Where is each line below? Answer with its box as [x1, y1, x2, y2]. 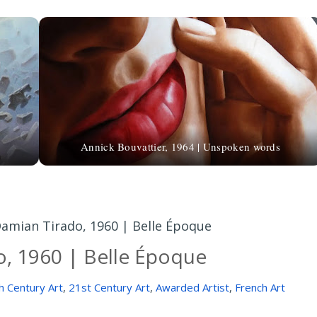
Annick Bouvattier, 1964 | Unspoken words [81, 139, 280, 154]
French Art [234, 280, 285, 294]
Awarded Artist [155, 280, 229, 294]
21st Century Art [68, 280, 150, 294]
